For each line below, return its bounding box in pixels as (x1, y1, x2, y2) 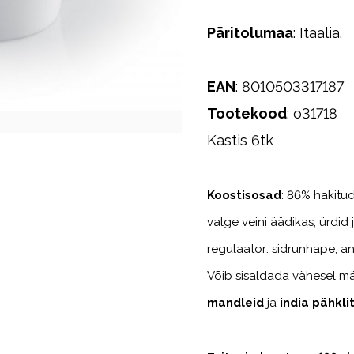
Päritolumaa (207, 24, 294, 41)
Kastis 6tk (207, 131, 274, 149)
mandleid (207, 295, 268, 310)
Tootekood (207, 104, 288, 122)
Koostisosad (207, 187, 282, 202)
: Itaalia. (293, 24, 343, 41)
